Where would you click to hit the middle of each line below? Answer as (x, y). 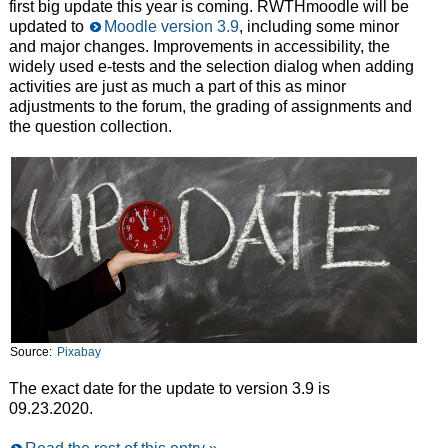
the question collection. (90, 127)
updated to (48, 27)
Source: (32, 351)
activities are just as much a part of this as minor (177, 87)
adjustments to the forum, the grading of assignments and (210, 107)
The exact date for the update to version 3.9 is (169, 388)
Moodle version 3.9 (171, 27)
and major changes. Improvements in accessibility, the (199, 47)
